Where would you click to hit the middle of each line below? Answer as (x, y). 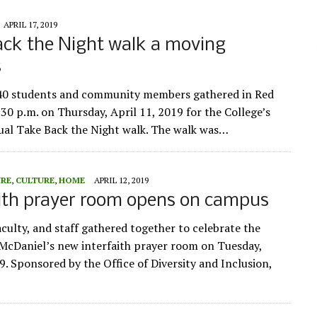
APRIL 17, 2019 (30, 25)
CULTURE (35, 180)
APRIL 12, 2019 (121, 180)
